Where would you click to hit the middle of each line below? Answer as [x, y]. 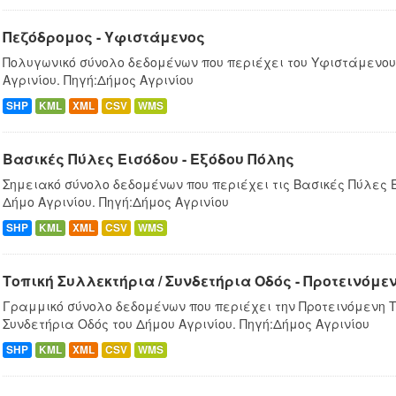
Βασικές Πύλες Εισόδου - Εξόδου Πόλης [148, 159]
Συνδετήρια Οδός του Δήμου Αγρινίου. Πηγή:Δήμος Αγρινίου [186, 324]
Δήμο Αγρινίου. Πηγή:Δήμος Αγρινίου [116, 202]
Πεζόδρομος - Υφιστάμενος [104, 37]
